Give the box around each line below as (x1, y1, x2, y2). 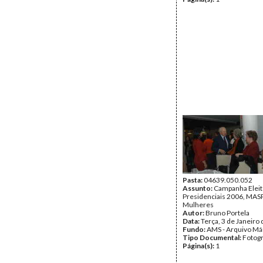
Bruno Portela (205, 208, 249, 217)
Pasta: (183, 176, 204, 184)
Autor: (183, 208, 205, 217)
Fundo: (183, 225, 207, 234)
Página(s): (183, 241, 215, 250)
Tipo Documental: (183, 233, 242, 242)
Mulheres (183, 200, 214, 209)
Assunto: (183, 184, 214, 193)
